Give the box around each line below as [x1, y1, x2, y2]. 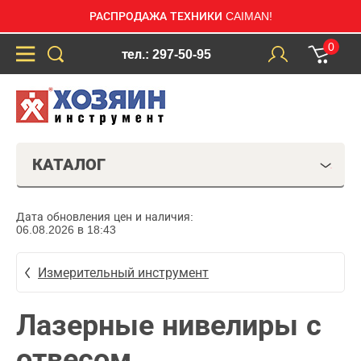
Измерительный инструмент [38, 265, 209, 280]
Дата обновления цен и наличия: [16, 210, 193, 223]
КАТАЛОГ [32, 156, 106, 173]
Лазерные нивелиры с [16, 309, 322, 342]
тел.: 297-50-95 [121, 47, 211, 61]
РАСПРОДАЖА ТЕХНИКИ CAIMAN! [89, 10, 272, 23]
